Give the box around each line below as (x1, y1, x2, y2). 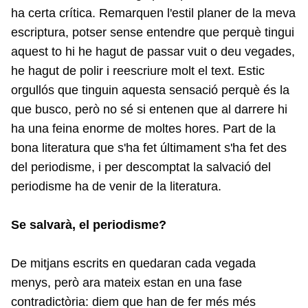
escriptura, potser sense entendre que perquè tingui (11, 25, 294, 40)
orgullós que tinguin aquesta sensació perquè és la (11, 83, 289, 98)
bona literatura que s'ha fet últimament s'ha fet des (11, 141, 287, 155)
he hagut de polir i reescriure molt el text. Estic (11, 64, 265, 78)
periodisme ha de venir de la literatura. (11, 179, 221, 194)
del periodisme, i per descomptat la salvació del (11, 160, 271, 175)
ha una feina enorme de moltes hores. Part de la (11, 122, 276, 136)
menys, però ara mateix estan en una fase (11, 276, 242, 290)
